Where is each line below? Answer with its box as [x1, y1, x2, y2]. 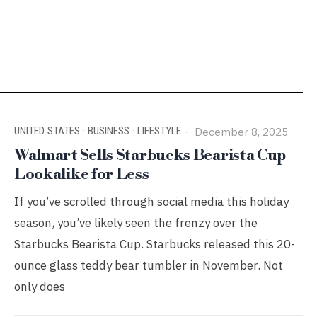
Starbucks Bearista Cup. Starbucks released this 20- [13, 236, 295, 252]
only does [13, 279, 65, 294]
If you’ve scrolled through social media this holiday [13, 194, 289, 209]
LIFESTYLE [137, 125, 181, 137]
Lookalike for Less [13, 165, 149, 184]
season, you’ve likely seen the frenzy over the [13, 215, 258, 231]
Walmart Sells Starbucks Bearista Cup [13, 146, 287, 165]
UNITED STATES [13, 125, 80, 137]
